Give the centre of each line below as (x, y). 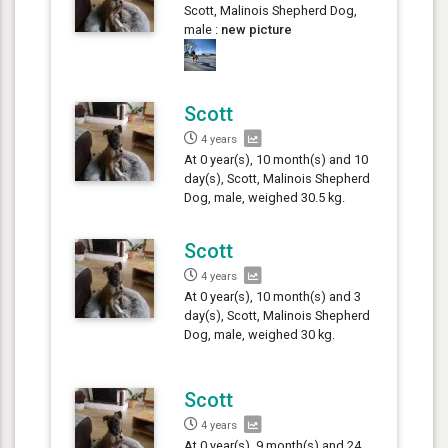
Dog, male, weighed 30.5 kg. (265, 197)
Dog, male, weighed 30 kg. (260, 334)
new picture (257, 29)
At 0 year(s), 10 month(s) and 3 (273, 296)
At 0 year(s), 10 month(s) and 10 (276, 159)
